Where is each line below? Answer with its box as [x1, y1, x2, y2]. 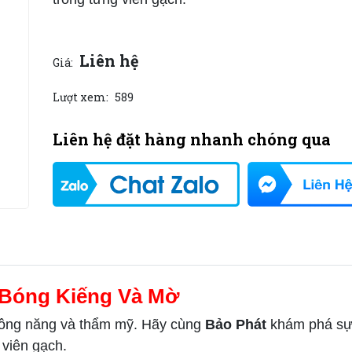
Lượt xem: [53, 90, 109, 104]
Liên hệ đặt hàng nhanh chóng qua [53, 129, 332, 149]
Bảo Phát [205, 316, 267, 332]
